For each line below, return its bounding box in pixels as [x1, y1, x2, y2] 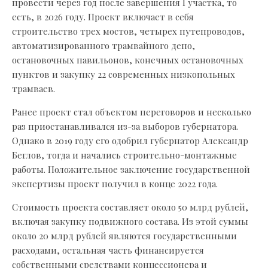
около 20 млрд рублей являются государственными [12, 230, 237, 242]
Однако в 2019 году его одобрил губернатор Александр [12, 135, 248, 147]
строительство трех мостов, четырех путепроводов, [12, 25, 245, 37]
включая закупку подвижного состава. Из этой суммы [12, 215, 248, 227]
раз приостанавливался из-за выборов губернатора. [12, 120, 238, 132]
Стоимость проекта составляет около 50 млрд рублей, [12, 201, 248, 213]
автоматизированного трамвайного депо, [12, 39, 195, 51]
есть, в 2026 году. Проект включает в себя [12, 11, 194, 23]
